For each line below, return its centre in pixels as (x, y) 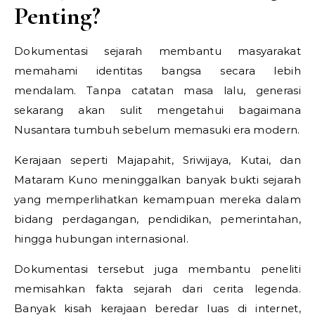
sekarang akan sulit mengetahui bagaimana (157, 110)
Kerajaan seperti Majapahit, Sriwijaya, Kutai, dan (157, 160)
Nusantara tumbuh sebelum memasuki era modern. (157, 130)
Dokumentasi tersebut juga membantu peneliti (157, 269)
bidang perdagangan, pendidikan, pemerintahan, (157, 219)
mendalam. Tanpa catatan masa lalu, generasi (157, 90)
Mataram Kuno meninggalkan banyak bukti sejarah (157, 180)
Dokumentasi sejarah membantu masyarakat (157, 51)
